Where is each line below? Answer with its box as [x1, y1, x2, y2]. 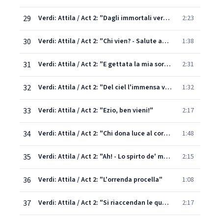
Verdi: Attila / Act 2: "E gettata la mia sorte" [164, 59, 171, 69]
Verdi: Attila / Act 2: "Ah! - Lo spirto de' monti [164, 152, 170, 162]
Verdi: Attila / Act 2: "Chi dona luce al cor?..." [164, 129, 170, 138]
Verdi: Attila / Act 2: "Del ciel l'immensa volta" [165, 82, 172, 92]
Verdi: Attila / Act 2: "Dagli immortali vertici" [163, 13, 170, 23]
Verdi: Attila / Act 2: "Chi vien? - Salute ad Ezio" [162, 36, 169, 46]
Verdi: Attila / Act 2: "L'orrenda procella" [38, 175, 163, 185]
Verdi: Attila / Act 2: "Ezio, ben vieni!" [38, 106, 153, 115]
